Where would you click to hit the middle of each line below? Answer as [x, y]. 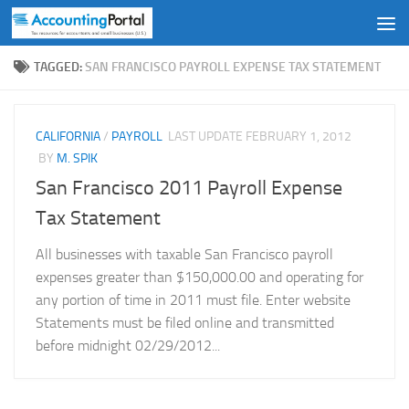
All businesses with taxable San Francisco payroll [184, 255]
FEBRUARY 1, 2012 [299, 136]
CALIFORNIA [68, 136]
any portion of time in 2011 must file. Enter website [193, 300]
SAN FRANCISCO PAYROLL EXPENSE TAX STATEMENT [233, 67]
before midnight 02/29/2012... [128, 346]
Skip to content [73, 26]
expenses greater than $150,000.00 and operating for [199, 278]
